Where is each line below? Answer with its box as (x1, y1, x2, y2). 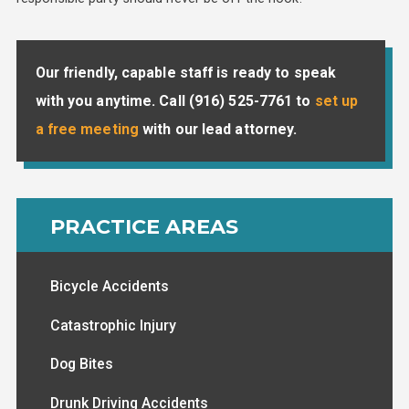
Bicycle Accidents (50, 277, 169, 295)
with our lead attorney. (138, 120, 298, 138)
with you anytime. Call (35, 91, 189, 110)
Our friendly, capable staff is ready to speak (35, 63, 337, 81)
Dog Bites (50, 355, 113, 373)
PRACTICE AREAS (50, 213, 238, 239)
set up (314, 91, 359, 110)
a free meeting (35, 120, 139, 138)
